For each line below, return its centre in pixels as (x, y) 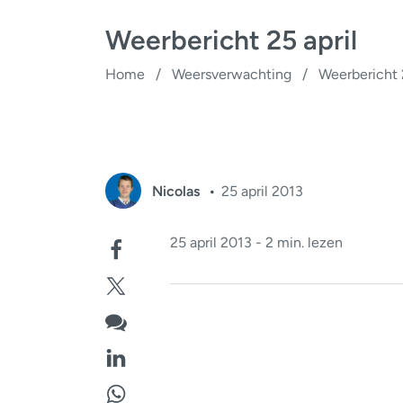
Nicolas (178, 191)
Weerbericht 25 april (231, 40)
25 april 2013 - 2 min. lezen (256, 242)
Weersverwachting (232, 74)
